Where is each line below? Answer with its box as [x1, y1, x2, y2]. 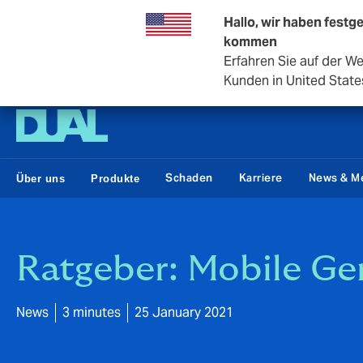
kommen [224, 33, 277, 50]
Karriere [238, 171, 283, 185]
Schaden [165, 171, 213, 185]
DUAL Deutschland [16, 66, 122, 81]
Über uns [16, 172, 65, 185]
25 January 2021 [135, 304, 233, 321]
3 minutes [62, 304, 121, 321]
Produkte [91, 172, 139, 185]
